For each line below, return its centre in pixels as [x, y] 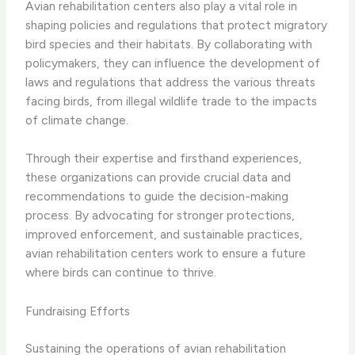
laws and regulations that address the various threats [171, 82]
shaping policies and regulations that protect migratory [177, 25]
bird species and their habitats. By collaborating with [169, 44]
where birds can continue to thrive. [121, 273]
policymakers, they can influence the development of [173, 63]
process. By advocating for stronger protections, [160, 216]
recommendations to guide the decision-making [157, 197]
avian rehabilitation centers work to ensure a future [166, 254]
